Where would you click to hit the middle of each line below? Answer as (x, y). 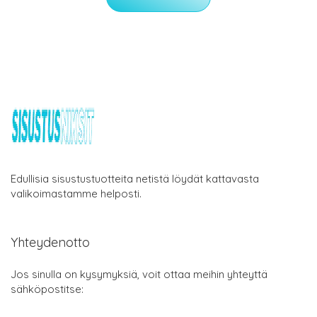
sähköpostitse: (47, 289)
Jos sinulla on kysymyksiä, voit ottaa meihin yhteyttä (139, 275)
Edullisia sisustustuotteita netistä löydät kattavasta (135, 179)
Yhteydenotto (50, 243)
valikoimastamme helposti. (76, 194)
